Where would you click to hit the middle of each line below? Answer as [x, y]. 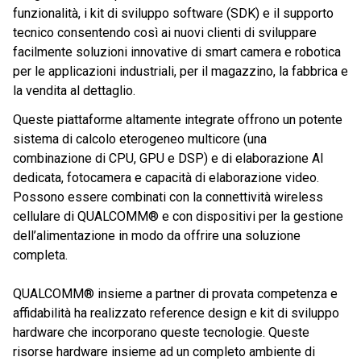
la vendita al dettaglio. [74, 91]
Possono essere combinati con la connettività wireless [168, 197]
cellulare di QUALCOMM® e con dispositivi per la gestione [178, 217]
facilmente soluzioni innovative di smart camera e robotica [177, 52]
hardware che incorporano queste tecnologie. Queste [161, 333]
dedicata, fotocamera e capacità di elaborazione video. [166, 178]
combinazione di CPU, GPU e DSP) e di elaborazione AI [168, 159]
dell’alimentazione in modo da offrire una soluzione [157, 236]
